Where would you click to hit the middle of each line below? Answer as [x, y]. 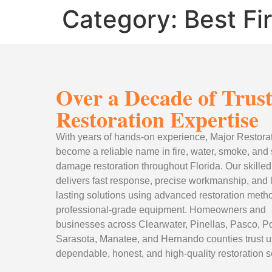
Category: [123, 19]
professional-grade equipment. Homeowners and [161, 210]
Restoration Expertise [157, 119]
